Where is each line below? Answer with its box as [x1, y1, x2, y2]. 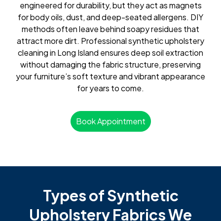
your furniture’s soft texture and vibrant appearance [16, 71, 205, 81]
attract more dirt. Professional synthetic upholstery [17, 35, 204, 46]
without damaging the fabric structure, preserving [20, 59, 201, 70]
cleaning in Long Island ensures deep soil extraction [18, 47, 203, 58]
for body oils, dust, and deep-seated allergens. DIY [18, 11, 203, 22]
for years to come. [77, 82, 144, 93]
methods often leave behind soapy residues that [22, 23, 199, 34]
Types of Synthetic [42, 186, 179, 205]
